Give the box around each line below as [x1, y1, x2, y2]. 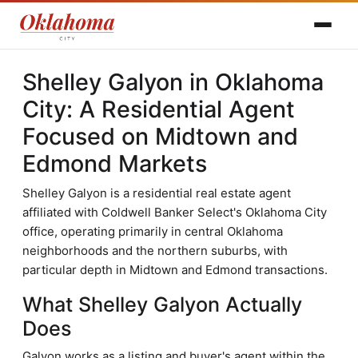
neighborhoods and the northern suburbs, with [22, 243, 288, 258]
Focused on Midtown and [22, 122, 298, 150]
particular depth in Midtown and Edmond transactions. [22, 262, 328, 277]
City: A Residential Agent [22, 95, 295, 123]
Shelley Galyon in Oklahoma [22, 68, 324, 96]
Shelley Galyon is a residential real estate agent [22, 185, 291, 201]
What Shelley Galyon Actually [22, 292, 302, 316]
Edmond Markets [22, 149, 207, 177]
